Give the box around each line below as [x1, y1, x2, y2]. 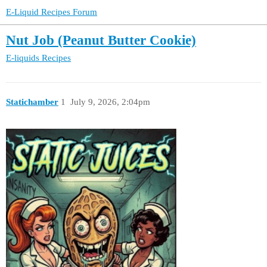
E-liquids [6, 52, 39, 63]
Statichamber [6, 97, 58, 107]
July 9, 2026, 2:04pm [70, 97, 150, 107]
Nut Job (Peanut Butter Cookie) [6, 33, 196, 48]
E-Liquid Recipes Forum [6, 7, 97, 17]
